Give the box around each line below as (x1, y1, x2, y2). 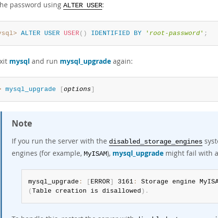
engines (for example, (12, 148, 84, 158)
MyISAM (84, 150, 107, 158)
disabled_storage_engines (109, 138, 202, 145)
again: (111, 56, 133, 66)
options (63, 86, 91, 93)
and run (30, 56, 60, 66)
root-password (149, 30, 200, 37)
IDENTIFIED (91, 30, 130, 37)
